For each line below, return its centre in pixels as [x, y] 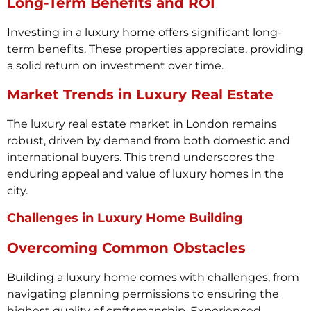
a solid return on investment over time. [115, 65]
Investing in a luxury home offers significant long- [144, 32]
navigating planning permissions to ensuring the [143, 294]
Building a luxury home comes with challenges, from [153, 277]
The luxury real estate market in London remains [142, 124]
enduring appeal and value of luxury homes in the [145, 174]
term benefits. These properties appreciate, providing [155, 49]
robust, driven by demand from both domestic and [149, 141]
